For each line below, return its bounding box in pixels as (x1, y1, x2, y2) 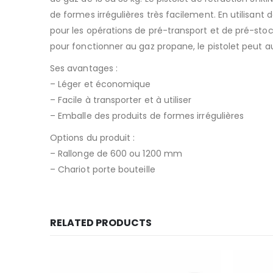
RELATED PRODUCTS (50, 216, 152, 230)
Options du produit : (50, 132, 135, 144)
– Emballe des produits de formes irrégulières (50, 110, 244, 122)
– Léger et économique (50, 78, 151, 91)
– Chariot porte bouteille (50, 163, 155, 176)
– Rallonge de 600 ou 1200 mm (50, 147, 182, 160)
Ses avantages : (50, 62, 118, 75)
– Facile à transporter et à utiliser (50, 94, 192, 107)
